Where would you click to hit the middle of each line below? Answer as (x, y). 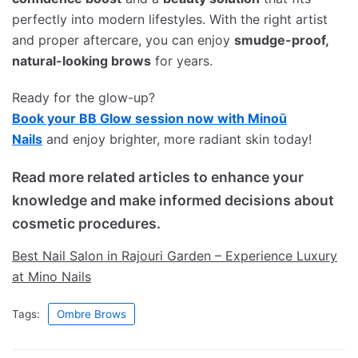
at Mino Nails (52, 277)
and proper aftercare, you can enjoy (123, 40)
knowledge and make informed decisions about (173, 201)
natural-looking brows (82, 61)
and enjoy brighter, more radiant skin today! (177, 139)
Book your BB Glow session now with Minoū (149, 119)
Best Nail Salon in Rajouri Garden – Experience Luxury (175, 256)
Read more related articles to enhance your (158, 177)
